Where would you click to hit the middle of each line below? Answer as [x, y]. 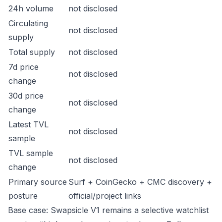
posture [23, 196]
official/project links [105, 196]
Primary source [38, 182]
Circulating [28, 23]
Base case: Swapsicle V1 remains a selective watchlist [108, 210]
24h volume [31, 8]
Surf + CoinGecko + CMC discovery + [140, 182]
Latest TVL [28, 124]
